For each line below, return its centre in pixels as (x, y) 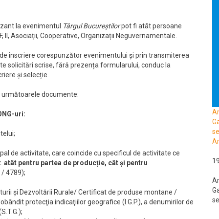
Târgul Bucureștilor (91, 26)
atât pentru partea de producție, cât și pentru (76, 163)
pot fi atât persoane (151, 26)
